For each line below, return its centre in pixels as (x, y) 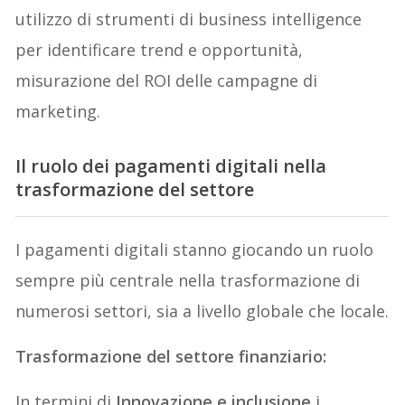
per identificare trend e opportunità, (160, 50)
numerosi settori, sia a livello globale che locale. (202, 311)
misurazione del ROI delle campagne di (167, 80)
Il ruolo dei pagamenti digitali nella (171, 166)
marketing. (58, 111)
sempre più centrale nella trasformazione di (188, 280)
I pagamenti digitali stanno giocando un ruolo (195, 249)
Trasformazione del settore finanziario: (171, 356)
